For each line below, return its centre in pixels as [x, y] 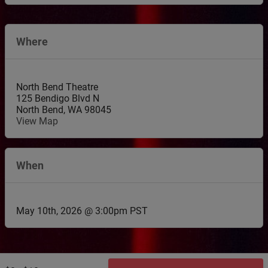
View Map [37, 121]
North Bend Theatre [57, 87]
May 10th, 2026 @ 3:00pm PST [82, 211]
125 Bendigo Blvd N [58, 98]
